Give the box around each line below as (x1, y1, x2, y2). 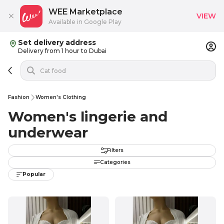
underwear (8, 124, 88, 141)
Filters (106, 147, 123, 153)
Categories (99, 159, 130, 165)
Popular (22, 171, 45, 177)
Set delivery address (18, 38, 96, 47)
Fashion (8, 94, 29, 100)
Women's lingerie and (8, 108, 167, 125)
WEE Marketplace (48, 6, 122, 16)
